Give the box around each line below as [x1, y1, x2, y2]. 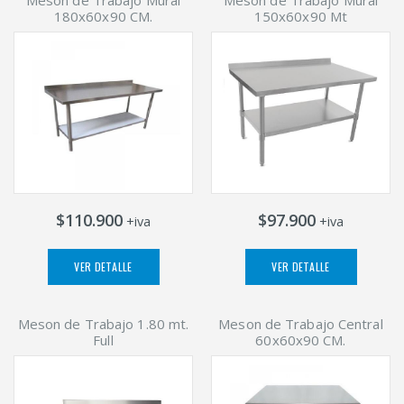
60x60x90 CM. [255, 330, 346, 349]
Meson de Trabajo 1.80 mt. [17, 314, 189, 333]
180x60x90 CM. [53, 6, 153, 25]
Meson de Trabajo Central [218, 314, 383, 333]
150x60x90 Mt [253, 6, 348, 25]
